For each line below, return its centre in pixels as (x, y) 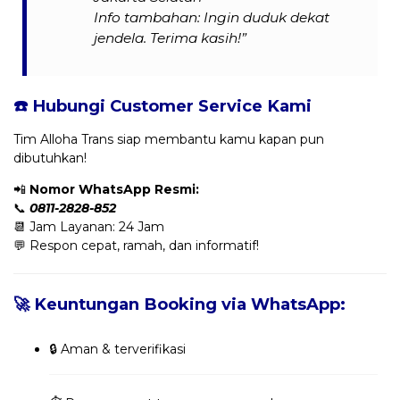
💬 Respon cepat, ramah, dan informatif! (136, 245)
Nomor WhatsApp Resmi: (114, 189)
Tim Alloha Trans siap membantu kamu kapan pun (169, 139)
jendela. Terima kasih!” (171, 37)
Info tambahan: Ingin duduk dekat (212, 17)
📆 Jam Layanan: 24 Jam (89, 226)
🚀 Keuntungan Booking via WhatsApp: (179, 304)
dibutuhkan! (50, 158)
